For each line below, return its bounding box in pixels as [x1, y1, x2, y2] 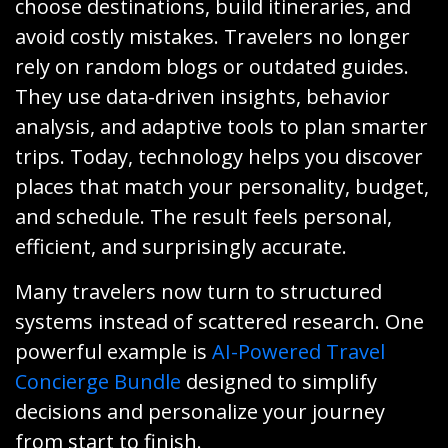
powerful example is [15, 338, 212, 365]
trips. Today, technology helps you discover [15, 143, 423, 170]
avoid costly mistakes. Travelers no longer [15, 23, 410, 50]
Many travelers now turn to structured [15, 278, 382, 305]
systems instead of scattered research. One [15, 308, 424, 335]
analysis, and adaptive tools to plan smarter [15, 113, 428, 140]
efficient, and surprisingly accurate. [15, 233, 347, 260]
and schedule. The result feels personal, [15, 203, 392, 230]
